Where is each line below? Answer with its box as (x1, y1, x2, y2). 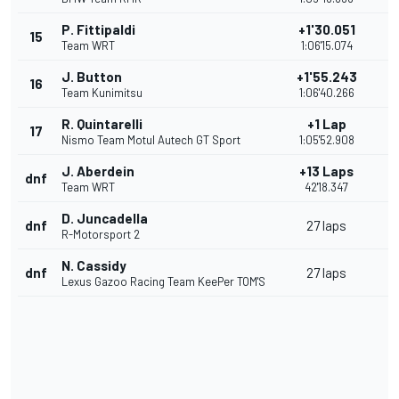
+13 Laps (299, 163, 354, 180)
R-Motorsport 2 (61, 227, 140, 242)
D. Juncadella (61, 210, 148, 227)
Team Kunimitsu (61, 85, 142, 101)
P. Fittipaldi (61, 21, 135, 38)
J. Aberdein (61, 163, 134, 180)
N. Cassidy (61, 257, 126, 274)
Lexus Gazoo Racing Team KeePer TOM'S (61, 274, 265, 289)
